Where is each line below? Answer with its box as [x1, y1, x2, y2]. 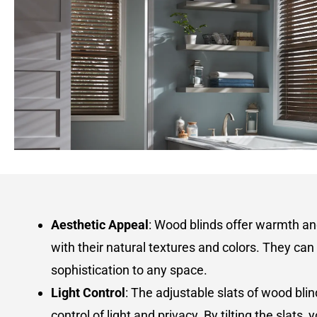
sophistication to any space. [51, 262, 208, 277]
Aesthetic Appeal [51, 217, 149, 232]
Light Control [51, 284, 126, 300]
